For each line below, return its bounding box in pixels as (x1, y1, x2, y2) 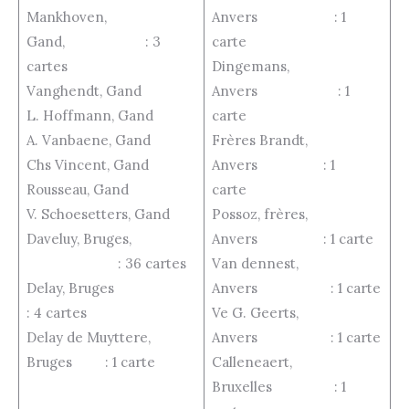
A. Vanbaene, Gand (26, 131, 151, 150)
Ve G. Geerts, (211, 304, 299, 322)
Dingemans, (211, 58, 289, 76)
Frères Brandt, (211, 131, 308, 150)
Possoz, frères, (211, 205, 308, 224)
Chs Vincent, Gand (26, 156, 149, 174)
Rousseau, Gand (26, 181, 129, 199)
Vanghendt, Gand (26, 82, 142, 100)
